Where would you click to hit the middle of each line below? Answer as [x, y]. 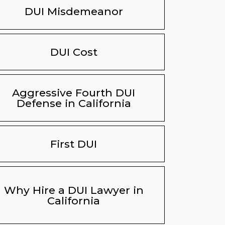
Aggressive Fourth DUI [74, 93]
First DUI [74, 144]
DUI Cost [74, 52]
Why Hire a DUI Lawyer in [74, 190]
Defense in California [74, 103]
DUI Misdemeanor [74, 11]
